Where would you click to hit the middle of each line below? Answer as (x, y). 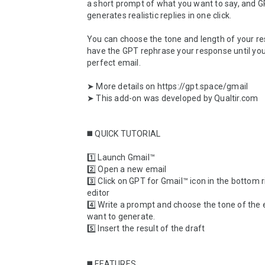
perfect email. (114, 63)
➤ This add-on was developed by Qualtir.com (173, 98)
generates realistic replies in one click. (160, 15)
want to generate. (121, 216)
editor (98, 193)
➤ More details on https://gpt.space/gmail (168, 86)
